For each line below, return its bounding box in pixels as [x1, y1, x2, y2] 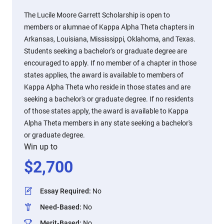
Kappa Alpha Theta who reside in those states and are [24, 83, 190, 91]
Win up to [24, 142, 57, 151]
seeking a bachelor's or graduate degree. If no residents [24, 95, 193, 103]
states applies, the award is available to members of [24, 71, 183, 79]
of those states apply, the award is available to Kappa [24, 107, 188, 115]
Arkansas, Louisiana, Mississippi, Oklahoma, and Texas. [24, 35, 195, 43]
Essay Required [40, 187, 89, 195]
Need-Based [40, 203, 79, 211]
